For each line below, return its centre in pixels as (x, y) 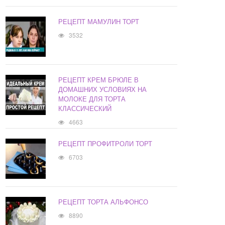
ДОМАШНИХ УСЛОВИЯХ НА (103, 89)
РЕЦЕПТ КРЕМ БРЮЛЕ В (99, 80)
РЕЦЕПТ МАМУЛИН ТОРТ (99, 22)
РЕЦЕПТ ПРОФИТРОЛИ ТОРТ (105, 144)
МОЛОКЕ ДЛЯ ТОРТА (92, 99)
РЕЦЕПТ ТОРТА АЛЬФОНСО (103, 202)
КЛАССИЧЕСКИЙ (85, 108)
